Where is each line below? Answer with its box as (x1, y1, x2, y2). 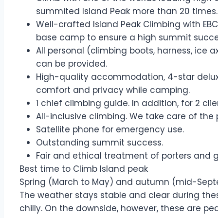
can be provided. (36, 58, 107, 70)
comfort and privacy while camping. (36, 84, 192, 96)
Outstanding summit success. (36, 137, 163, 148)
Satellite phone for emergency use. (36, 124, 189, 135)
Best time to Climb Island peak (19, 163, 148, 175)
